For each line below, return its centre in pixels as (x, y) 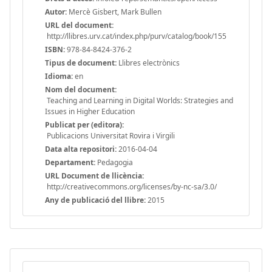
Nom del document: (81, 89)
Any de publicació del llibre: (95, 200)
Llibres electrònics (148, 63)
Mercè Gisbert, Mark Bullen (114, 12)
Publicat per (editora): (84, 124)
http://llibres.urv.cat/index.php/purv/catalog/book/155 (136, 36)
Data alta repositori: (81, 149)
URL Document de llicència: (94, 175)
